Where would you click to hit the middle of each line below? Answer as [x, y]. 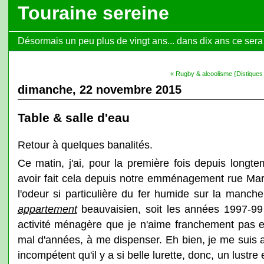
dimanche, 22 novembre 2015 [99, 90]
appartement [47, 209]
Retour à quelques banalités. [85, 145]
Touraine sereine [93, 13]
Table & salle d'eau [73, 118]
